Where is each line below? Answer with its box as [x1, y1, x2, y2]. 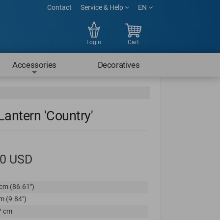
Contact [47, 3, 72, 11]
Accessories [12, 60, 56, 70]
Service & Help [81, 3, 125, 11]
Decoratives [97, 60, 140, 70]
